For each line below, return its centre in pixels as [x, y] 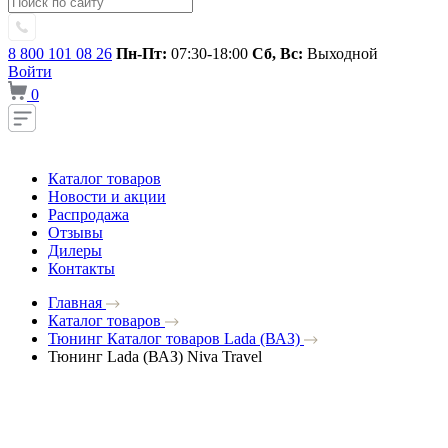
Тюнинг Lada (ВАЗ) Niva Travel [155, 356]
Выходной [340, 53]
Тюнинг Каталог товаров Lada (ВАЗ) [176, 338]
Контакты [81, 268]
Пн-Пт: [141, 53]
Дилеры [75, 250]
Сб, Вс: [277, 53]
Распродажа [88, 214]
